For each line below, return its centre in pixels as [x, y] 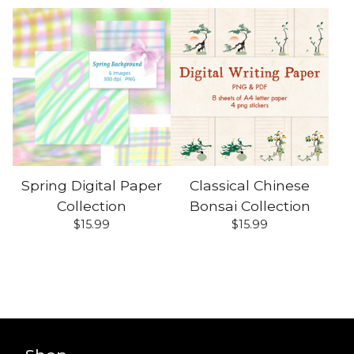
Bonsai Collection [250, 206]
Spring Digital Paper [92, 186]
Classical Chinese [250, 186]
